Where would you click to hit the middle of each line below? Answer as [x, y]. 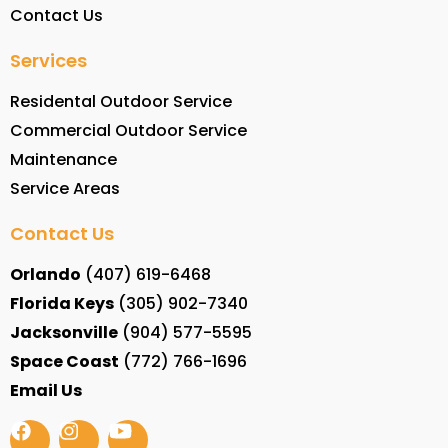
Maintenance [63, 160]
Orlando [45, 275]
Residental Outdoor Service [121, 102]
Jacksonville [64, 333]
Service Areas [65, 189]
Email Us [46, 391]
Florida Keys [62, 304]
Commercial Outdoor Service [128, 131]
